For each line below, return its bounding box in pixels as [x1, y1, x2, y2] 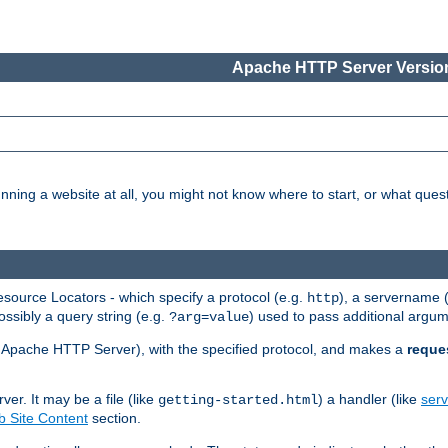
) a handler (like [318, 390, 421, 407]
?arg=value [169, 308, 249, 325]
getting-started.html [158, 391, 318, 408]
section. [88, 409, 141, 426]
